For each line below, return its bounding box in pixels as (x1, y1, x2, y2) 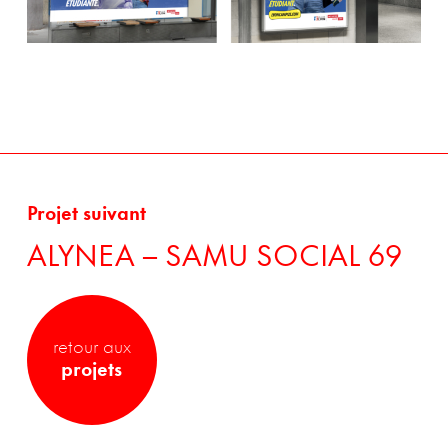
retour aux (52, 338, 131, 359)
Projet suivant (26, 205, 146, 226)
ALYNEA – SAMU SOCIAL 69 (26, 243, 402, 275)
